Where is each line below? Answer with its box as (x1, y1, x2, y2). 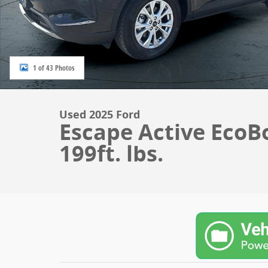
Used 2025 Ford (59, 107, 140, 122)
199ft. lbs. (59, 139, 163, 168)
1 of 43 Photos (33, 62, 74, 73)
